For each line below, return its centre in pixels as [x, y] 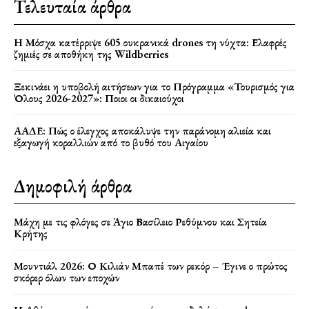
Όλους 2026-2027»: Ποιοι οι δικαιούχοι [99, 98]
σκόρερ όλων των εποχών [67, 277]
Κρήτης [31, 233]
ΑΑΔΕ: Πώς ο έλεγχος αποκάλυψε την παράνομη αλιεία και [142, 130]
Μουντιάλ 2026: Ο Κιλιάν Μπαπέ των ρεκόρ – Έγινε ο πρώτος [151, 266]
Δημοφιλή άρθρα [73, 186]
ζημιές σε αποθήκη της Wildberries [91, 54]
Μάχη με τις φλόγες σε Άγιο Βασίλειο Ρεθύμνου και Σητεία [140, 221]
